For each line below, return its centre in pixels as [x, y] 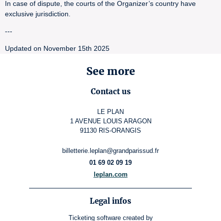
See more [110, 72]
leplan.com [110, 175]
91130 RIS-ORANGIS [110, 131]
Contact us [110, 92]
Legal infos [110, 201]
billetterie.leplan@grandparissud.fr [110, 151]
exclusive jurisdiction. [38, 14]
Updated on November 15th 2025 [57, 48]
